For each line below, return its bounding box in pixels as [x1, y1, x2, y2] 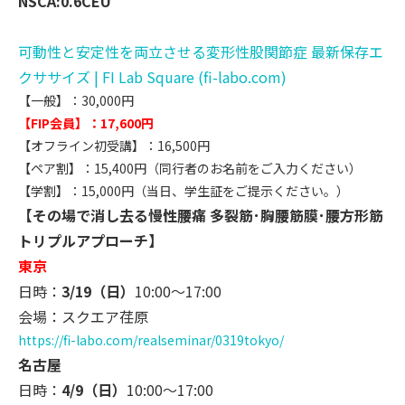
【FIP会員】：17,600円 [18, 113, 154, 132]
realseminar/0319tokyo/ [137, 330, 284, 349]
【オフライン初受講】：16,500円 [18, 136, 210, 155]
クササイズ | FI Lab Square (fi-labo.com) [18, 65, 287, 88]
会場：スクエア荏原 [18, 305, 148, 327]
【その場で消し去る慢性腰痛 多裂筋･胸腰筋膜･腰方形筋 [18, 203, 383, 226]
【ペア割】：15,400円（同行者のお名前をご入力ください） [18, 158, 362, 177]
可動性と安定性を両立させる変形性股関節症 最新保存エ [18, 40, 383, 62]
